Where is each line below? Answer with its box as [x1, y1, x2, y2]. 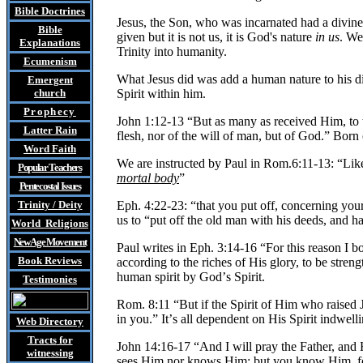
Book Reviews [18, 254, 82, 267]
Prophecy [23, 105, 76, 117]
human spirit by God [117, 270, 222, 284]
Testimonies [23, 273, 77, 285]
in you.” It [117, 312, 169, 326]
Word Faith [23, 143, 76, 155]
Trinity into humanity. [117, 45, 227, 58]
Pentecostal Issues [19, 180, 81, 192]
